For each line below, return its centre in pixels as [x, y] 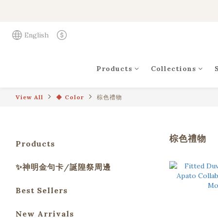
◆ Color [70, 97]
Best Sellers [42, 190]
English [36, 35]
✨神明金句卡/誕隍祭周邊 [63, 167]
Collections [173, 69]
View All [29, 97]
